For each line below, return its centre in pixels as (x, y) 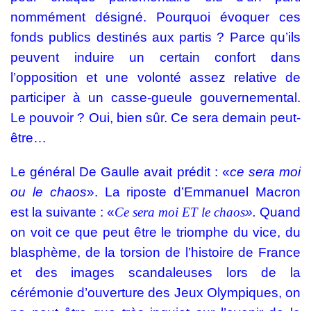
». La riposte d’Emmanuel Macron (194, 192)
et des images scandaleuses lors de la (155, 272)
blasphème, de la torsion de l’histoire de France (155, 252)
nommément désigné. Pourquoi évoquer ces (155, 17)
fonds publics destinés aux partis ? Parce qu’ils (155, 37)
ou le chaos (49, 192)
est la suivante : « (62, 212)
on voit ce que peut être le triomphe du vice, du (155, 232)
